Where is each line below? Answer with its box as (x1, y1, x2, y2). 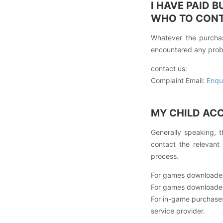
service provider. (151, 207, 205, 215)
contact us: (151, 64, 187, 73)
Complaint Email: (151, 76, 207, 85)
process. (151, 152, 179, 160)
